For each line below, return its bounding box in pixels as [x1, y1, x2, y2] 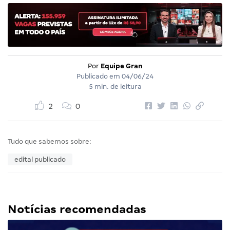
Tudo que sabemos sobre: [8, 138, 91, 146]
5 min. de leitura [88, 83, 142, 91]
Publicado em [76, 72, 122, 81]
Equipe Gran [100, 62, 143, 70]
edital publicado [14, 156, 66, 164]
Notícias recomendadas [8, 203, 146, 216]
